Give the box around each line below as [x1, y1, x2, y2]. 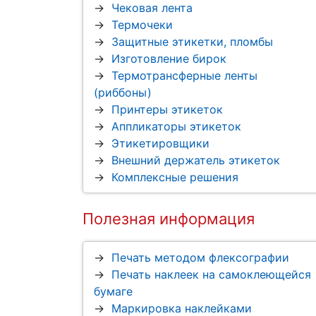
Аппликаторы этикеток [111, 119, 241, 134]
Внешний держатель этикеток [111, 153, 280, 168]
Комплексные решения [111, 170, 238, 185]
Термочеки [111, 18, 173, 32]
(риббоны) [94, 85, 152, 100]
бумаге [94, 284, 133, 299]
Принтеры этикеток [111, 102, 223, 117]
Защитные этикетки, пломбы [111, 35, 273, 49]
